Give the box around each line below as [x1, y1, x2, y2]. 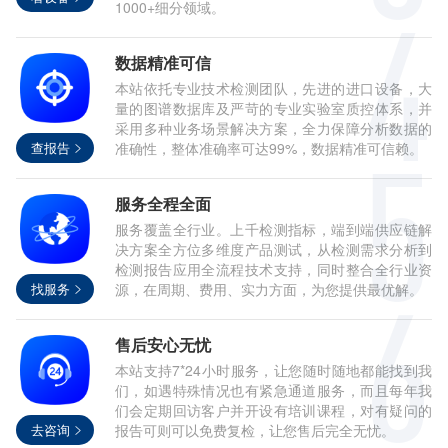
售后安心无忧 [114, 333, 211, 356]
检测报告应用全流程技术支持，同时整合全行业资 [114, 259, 432, 279]
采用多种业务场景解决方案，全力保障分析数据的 [114, 118, 432, 138]
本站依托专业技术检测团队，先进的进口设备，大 [114, 78, 432, 98]
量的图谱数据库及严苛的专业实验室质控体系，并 [114, 98, 432, 118]
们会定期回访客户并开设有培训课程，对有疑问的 [114, 400, 432, 420]
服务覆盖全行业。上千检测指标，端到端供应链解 [114, 219, 432, 239]
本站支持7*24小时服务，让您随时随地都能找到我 [114, 360, 432, 380]
